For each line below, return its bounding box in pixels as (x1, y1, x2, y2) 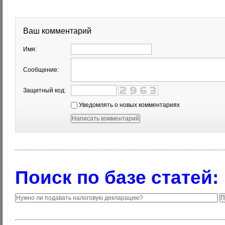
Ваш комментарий (23, 27, 91, 35)
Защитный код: (23, 87, 66, 94)
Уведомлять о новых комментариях (77, 101, 180, 108)
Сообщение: (23, 66, 59, 73)
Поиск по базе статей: (15, 167, 218, 188)
